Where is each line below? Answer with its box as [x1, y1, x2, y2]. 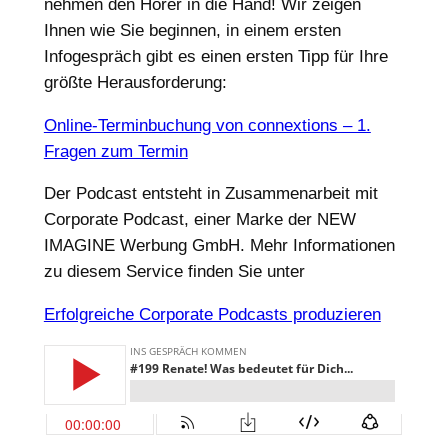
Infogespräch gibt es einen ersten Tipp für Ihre [43, 46, 388, 66]
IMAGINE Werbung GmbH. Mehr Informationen [43, 236, 395, 256]
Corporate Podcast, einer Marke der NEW [43, 210, 356, 230]
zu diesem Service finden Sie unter [43, 262, 305, 282]
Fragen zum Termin [43, 141, 188, 161]
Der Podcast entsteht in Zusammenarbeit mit [43, 184, 378, 204]
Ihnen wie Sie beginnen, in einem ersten [43, 20, 341, 40]
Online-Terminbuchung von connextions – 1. [43, 115, 371, 135]
